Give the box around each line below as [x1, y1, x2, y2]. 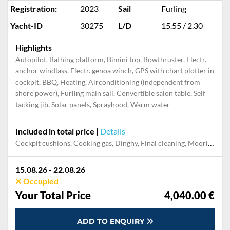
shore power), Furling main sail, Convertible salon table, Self [15, 89, 205, 98]
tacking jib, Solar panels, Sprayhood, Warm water [15, 100, 170, 109]
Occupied [22, 176, 59, 186]
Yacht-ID [10, 21, 43, 30]
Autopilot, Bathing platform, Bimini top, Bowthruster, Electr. [15, 55, 206, 64]
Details [100, 126, 125, 136]
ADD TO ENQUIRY [76, 217, 146, 226]
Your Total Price [15, 189, 91, 201]
